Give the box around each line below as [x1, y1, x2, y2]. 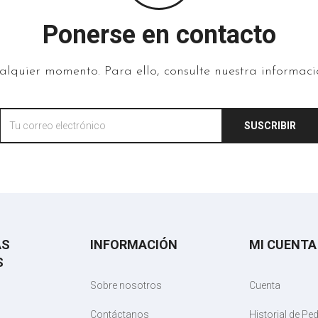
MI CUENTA [249, 237, 317, 253]
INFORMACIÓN [90, 237, 177, 253]
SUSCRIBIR [244, 120, 296, 132]
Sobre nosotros [90, 280, 162, 292]
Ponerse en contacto [42, 20, 276, 50]
